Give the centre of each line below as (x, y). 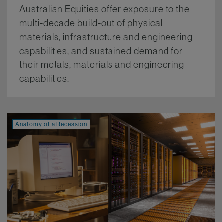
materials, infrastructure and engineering (106, 36)
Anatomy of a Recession (51, 124)
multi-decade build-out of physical (91, 23)
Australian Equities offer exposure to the (105, 9)
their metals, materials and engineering (102, 64)
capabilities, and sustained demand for (101, 50)
